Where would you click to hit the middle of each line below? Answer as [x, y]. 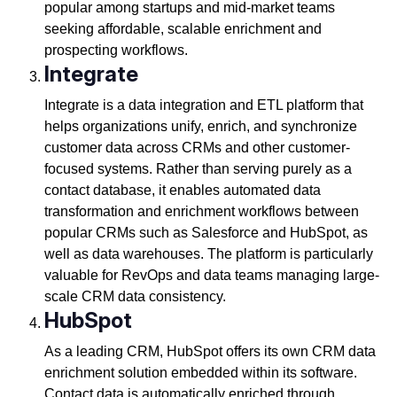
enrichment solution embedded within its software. [200, 373]
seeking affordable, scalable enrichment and [183, 29]
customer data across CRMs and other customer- [197, 148]
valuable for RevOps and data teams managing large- [211, 276]
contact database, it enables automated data [182, 191]
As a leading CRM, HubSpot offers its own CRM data [210, 352]
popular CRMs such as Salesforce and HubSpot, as [206, 233]
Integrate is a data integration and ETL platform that [203, 105]
